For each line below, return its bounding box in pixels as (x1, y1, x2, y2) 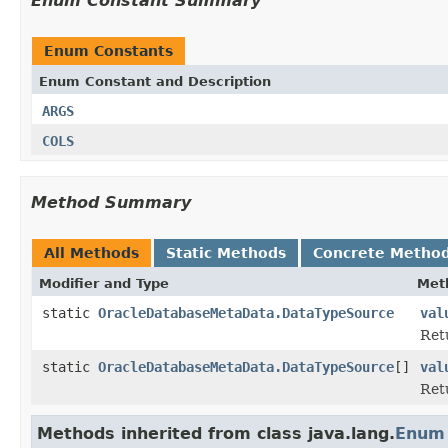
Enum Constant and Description (39, 73, 271, 89)
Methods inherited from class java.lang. (37, 423, 395, 443)
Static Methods (166, 244, 286, 261)
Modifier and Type (39, 275, 169, 291)
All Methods (44, 244, 139, 261)
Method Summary (31, 192, 191, 212)
